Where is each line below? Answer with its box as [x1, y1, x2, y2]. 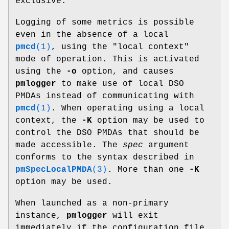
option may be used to [92, 116, 204, 125]
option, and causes [77, 66, 174, 76]
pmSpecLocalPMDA [15, 165, 92, 174]
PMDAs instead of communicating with [15, 91, 194, 101]
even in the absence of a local [15, 30, 169, 39]
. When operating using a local [51, 103, 204, 113]
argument [143, 140, 189, 150]
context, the [15, 116, 82, 125]
